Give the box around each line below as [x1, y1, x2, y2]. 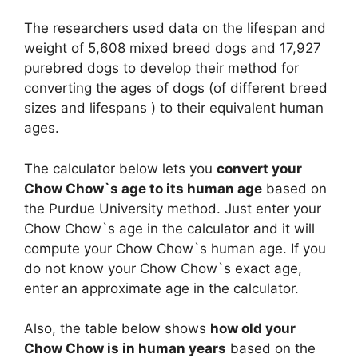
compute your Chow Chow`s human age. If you [24, 240, 326, 257]
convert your [217, 160, 302, 177]
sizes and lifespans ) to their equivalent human [24, 100, 324, 117]
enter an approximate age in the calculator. [24, 280, 299, 296]
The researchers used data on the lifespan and [24, 20, 326, 37]
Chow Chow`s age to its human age [24, 180, 262, 197]
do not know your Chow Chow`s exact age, [24, 260, 302, 276]
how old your [210, 320, 296, 337]
